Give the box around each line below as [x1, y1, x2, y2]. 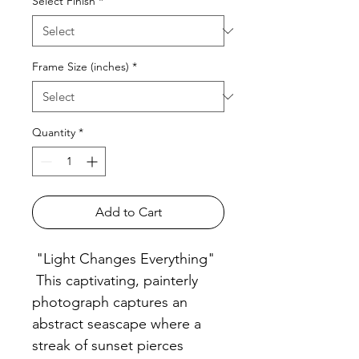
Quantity [32, 125, 75, 140]
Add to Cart [95, 204, 162, 220]
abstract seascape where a [32, 315, 201, 333]
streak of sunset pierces [32, 337, 184, 355]
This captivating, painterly [32, 272, 198, 290]
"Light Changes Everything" [32, 250, 215, 268]
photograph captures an [32, 293, 188, 312]
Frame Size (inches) [32, 59, 129, 75]
